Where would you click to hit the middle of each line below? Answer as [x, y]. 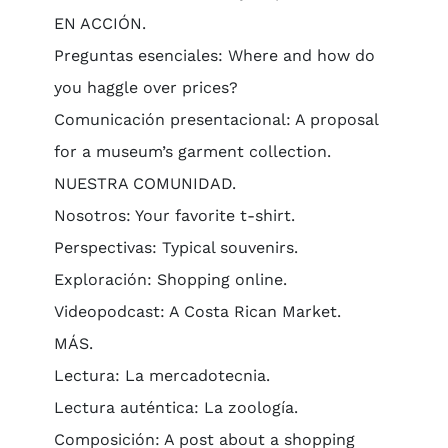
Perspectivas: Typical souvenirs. [175, 247]
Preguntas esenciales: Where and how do [214, 55]
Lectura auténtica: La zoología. [175, 407]
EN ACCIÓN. [99, 23]
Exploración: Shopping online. [170, 279]
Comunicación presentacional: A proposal [215, 119]
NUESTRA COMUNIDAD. [144, 183]
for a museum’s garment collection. [192, 151]
